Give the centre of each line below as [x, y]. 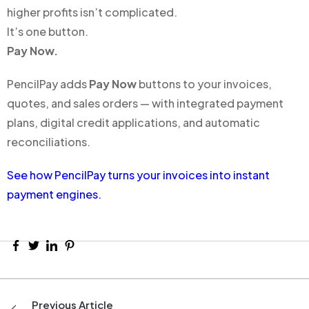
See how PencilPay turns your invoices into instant [138, 175]
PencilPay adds [48, 84]
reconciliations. [49, 142]
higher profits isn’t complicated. [92, 12]
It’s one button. [48, 31]
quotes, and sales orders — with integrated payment [145, 103]
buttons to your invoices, [204, 84]
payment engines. [54, 194]
